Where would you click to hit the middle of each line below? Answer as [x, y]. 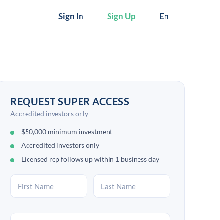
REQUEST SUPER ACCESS [70, 101]
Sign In [71, 16]
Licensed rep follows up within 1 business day [90, 159]
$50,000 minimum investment [67, 131]
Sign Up [121, 16]
